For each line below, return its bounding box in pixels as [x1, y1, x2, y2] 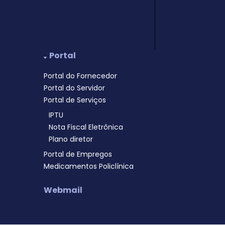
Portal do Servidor [44, 83, 105, 93]
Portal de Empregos [44, 149, 113, 159]
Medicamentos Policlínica [44, 161, 134, 171]
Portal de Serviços [44, 95, 106, 105]
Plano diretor [49, 134, 93, 144]
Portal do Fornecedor [44, 71, 118, 81]
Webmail [44, 184, 83, 196]
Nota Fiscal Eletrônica [49, 122, 124, 132]
